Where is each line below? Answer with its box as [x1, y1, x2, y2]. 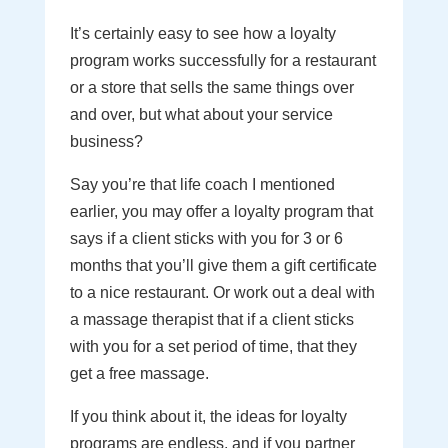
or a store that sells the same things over [69, 79, 354, 96]
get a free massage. [69, 365, 209, 382]
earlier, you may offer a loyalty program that [69, 203, 373, 220]
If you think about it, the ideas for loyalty [69, 408, 347, 425]
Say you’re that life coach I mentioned [69, 176, 335, 193]
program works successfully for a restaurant [69, 52, 376, 69]
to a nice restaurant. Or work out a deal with [69, 284, 375, 301]
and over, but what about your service [69, 106, 333, 123]
